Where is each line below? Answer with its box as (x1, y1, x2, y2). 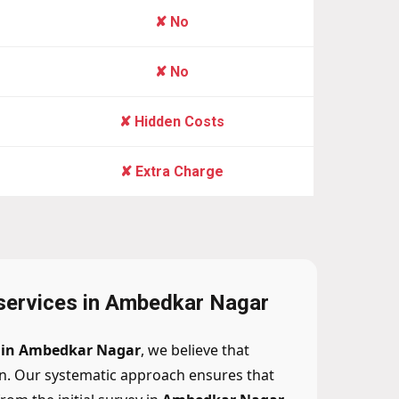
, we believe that (141, 340, 249, 361)
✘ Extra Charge (120, 163, 224, 181)
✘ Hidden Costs (119, 113, 224, 131)
